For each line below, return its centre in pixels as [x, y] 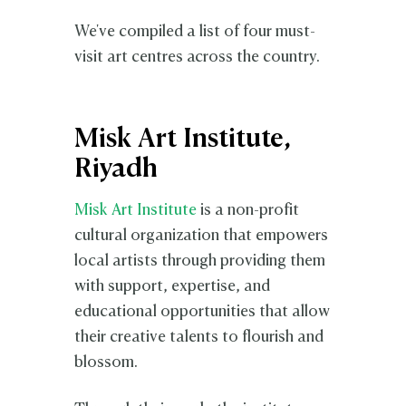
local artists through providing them [200, 261]
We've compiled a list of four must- [195, 32]
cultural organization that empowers [202, 236]
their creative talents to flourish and [199, 337]
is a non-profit [248, 210]
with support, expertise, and [173, 286]
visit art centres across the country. [198, 57]
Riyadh [116, 169]
